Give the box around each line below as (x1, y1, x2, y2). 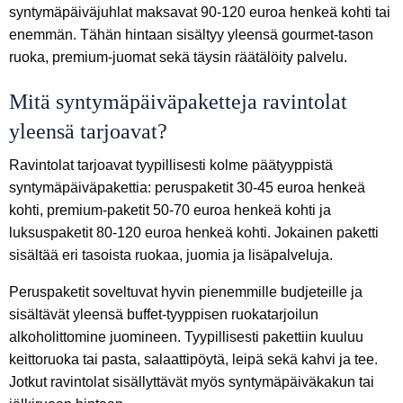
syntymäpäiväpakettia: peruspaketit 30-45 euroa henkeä (9, 180, 365, 196)
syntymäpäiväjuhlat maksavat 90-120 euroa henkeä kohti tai (9, 4, 390, 21)
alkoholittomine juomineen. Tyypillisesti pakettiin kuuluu (9, 329, 363, 345)
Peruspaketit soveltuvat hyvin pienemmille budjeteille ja (9, 284, 363, 300)
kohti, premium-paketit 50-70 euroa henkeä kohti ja (9, 202, 331, 219)
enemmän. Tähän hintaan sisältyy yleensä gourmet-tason (9, 27, 373, 43)
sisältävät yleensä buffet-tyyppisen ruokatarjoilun (9, 307, 318, 323)
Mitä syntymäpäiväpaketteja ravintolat (9, 90, 347, 114)
